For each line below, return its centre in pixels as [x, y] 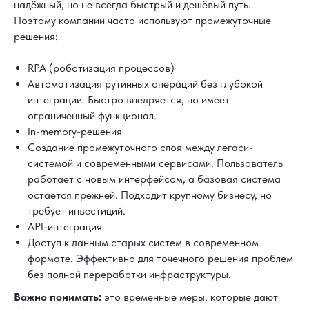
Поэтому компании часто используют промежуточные [142, 20]
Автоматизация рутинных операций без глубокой [145, 83]
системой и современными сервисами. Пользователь [155, 163]
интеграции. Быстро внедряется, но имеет [129, 99]
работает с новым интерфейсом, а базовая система [154, 179]
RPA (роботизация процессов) [101, 68]
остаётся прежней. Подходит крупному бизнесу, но [150, 195]
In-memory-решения [75, 131]
